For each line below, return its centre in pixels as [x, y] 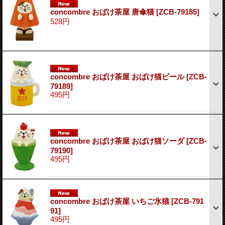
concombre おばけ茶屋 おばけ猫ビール [118, 77]
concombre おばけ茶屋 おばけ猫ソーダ [118, 141]
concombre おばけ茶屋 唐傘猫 [103, 12]
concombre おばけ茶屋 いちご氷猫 [111, 201]
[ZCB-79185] [178, 12]
